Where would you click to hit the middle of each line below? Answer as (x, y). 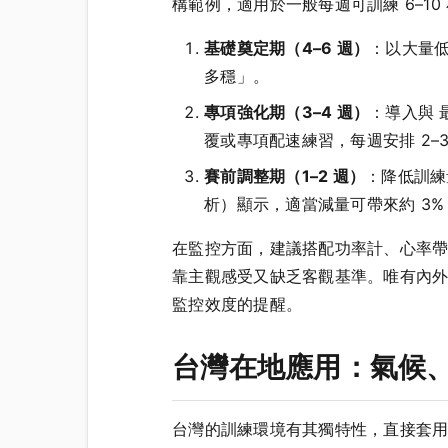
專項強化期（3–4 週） (286, 111)
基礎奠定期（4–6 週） (286, 47)
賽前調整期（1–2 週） (284, 175)
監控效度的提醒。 (237, 303)
